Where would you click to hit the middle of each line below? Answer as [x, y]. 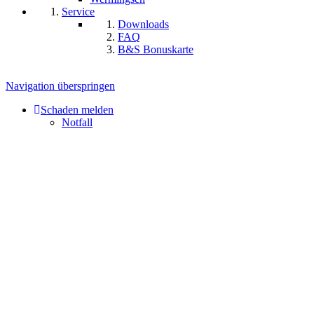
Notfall [77, 122]
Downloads [143, 24]
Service [78, 12]
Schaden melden [77, 110]
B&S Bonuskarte [156, 49]
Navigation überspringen [60, 86]
